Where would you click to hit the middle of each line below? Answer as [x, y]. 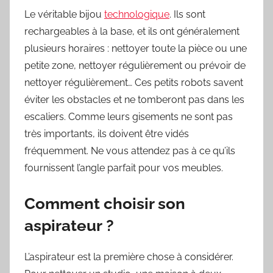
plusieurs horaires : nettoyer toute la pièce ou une [136, 49]
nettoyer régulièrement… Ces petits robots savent [134, 83]
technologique [137, 15]
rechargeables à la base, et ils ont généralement [132, 32]
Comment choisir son [105, 204]
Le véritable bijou [64, 15]
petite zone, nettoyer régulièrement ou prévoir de [135, 66]
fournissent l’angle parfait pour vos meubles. [124, 168]
